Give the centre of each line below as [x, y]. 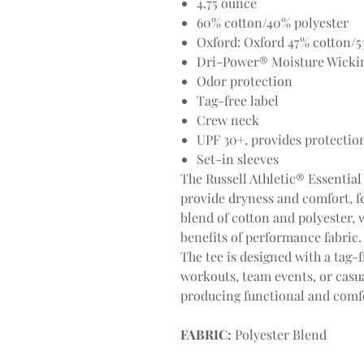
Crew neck [228, 120]
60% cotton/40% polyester [273, 23]
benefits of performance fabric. [271, 237]
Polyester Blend [279, 335]
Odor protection [245, 81]
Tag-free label [238, 101]
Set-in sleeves [238, 159]
